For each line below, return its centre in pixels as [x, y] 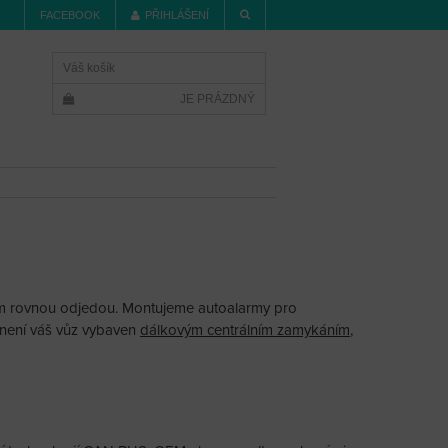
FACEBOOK [70, 15]
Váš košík [89, 68]
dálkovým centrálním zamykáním [245, 330]
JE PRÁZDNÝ [217, 99]
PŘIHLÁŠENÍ [177, 15]
